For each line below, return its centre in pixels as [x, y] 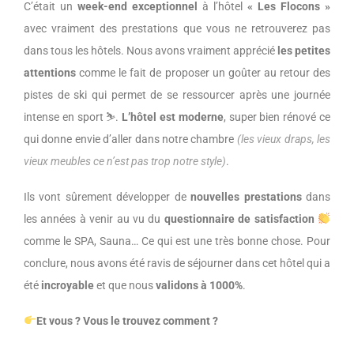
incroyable [68, 285]
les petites [304, 50]
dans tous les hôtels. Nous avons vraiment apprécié [151, 50]
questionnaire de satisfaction [239, 218]
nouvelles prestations [246, 196]
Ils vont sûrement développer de [107, 196]
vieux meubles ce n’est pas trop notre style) [125, 161]
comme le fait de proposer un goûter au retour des [203, 72]
